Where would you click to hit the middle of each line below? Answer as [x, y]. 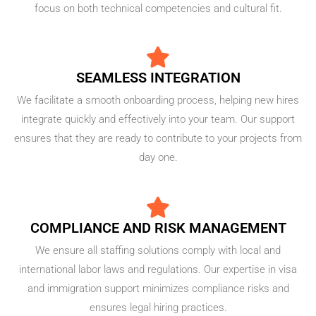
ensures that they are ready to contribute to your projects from [158, 138]
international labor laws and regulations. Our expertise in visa [158, 269]
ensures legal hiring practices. [158, 308]
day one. [158, 157]
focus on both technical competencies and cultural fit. [158, 8]
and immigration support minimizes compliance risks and [158, 288]
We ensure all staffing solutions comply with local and [158, 250]
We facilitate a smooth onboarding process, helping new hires [158, 100]
